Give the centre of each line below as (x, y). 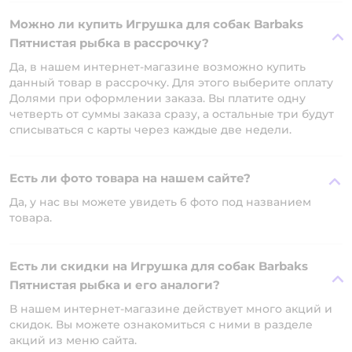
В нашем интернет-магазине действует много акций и (171, 309)
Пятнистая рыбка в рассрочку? (109, 43)
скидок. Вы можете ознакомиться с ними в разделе (161, 324)
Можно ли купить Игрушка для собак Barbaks (156, 24)
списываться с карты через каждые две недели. (150, 130)
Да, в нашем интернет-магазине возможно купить (158, 67)
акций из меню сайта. (73, 340)
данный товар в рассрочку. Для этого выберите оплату (171, 82)
